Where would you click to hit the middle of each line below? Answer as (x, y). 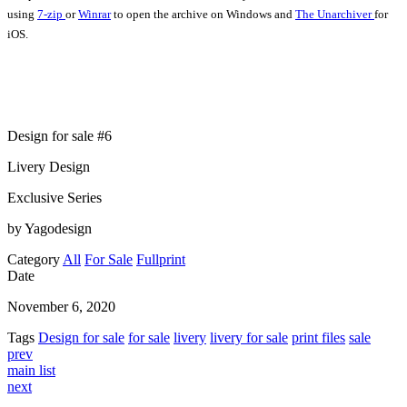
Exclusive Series (55, 198)
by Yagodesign (50, 229)
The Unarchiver (335, 15)
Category (34, 260)
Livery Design (49, 167)
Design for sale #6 (60, 136)
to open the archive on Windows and (203, 15)
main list (31, 371)
